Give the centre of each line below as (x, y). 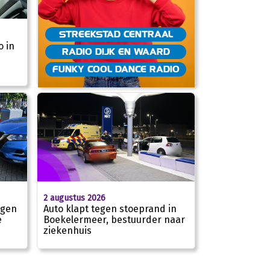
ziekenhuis (67, 230)
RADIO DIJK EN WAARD (116, 52)
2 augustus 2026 (74, 198)
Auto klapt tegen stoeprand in (110, 209)
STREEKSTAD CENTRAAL (116, 34)
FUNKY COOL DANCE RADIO (116, 69)
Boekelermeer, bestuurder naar (114, 219)
